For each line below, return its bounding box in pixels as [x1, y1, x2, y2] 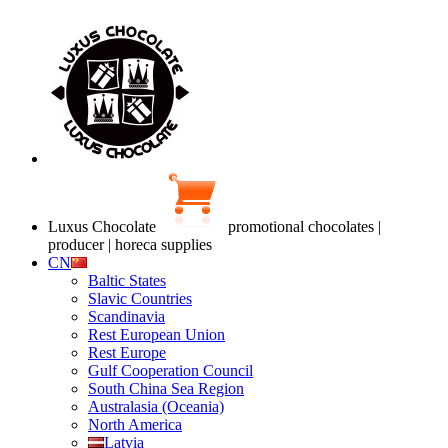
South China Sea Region [88, 380, 244, 397]
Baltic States [88, 272, 166, 289]
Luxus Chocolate [48, 218, 160, 235]
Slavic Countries [88, 290, 192, 307]
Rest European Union [88, 326, 225, 343]
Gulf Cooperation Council [88, 362, 253, 379]
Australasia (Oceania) [88, 398, 224, 415]
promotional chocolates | [228, 218, 381, 235]
